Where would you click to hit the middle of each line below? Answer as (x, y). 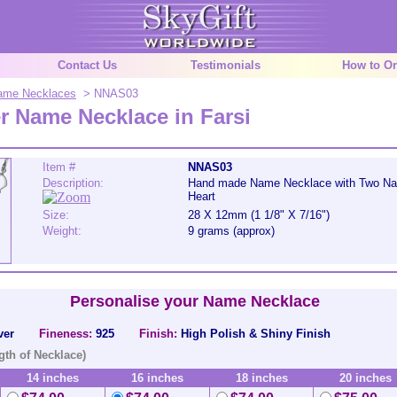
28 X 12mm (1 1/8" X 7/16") (259, 215)
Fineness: (66, 334)
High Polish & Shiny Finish (256, 334)
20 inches (365, 378)
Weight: (62, 231)
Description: (73, 183)
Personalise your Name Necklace (195, 301)
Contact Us (87, 65)
